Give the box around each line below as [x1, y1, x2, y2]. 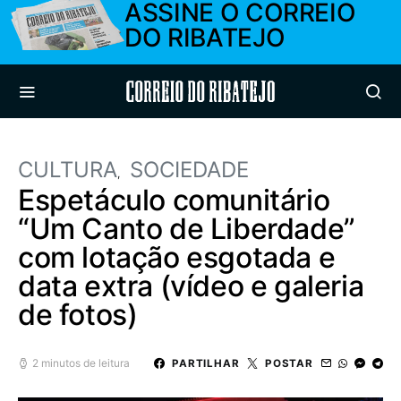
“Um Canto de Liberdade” [18, 211, 355, 246]
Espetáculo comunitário [18, 183, 330, 218]
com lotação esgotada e [18, 240, 336, 275]
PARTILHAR [171, 356, 240, 370]
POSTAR [264, 356, 313, 370]
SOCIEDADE [130, 157, 249, 183]
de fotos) [18, 297, 138, 332]
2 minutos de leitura [32, 356, 130, 370]
